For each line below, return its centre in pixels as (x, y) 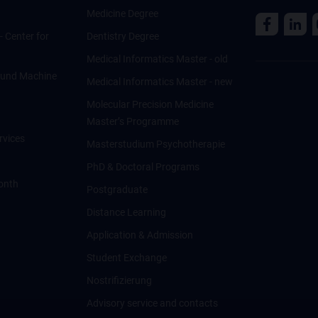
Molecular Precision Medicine (150, 104)
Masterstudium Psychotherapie (155, 144)
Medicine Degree (122, 13)
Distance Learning (126, 212)
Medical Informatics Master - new (159, 82)
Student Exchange (126, 258)
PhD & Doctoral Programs (143, 167)
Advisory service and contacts (152, 303)
